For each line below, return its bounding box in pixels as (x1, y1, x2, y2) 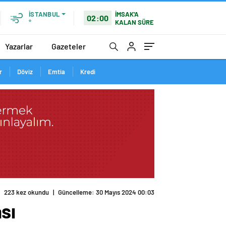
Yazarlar (5, 41, 33, 51)
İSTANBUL (29, 10, 60, 18)
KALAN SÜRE (115, 18, 154, 26)
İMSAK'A (115, 10, 139, 18)
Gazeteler (51, 41, 86, 51)
